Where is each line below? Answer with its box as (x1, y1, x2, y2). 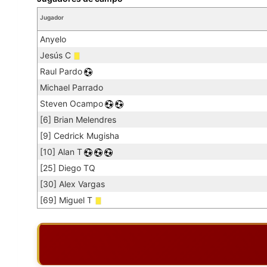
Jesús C (40, 49, 71, 60)
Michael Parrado (40, 82, 103, 92)
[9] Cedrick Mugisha (40, 130, 119, 141)
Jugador (40, 13, 64, 21)
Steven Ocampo (40, 98, 103, 108)
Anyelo (40, 33, 66, 44)
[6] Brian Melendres (40, 114, 116, 125)
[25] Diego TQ (40, 162, 95, 173)
